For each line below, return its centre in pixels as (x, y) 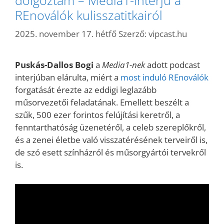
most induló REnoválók (164, 77)
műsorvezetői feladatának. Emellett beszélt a (102, 102)
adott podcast (172, 65)
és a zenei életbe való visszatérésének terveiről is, (111, 140)
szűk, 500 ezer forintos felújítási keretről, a (97, 115)
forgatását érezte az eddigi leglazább (86, 90)
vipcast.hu (168, 34)
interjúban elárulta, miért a (68, 77)
